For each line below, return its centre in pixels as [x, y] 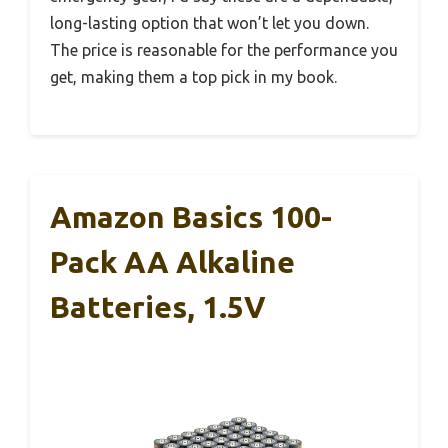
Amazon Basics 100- [191, 216]
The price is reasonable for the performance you [224, 49]
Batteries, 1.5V [158, 306]
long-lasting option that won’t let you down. [209, 22]
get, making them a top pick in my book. [193, 76]
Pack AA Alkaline [172, 261]
